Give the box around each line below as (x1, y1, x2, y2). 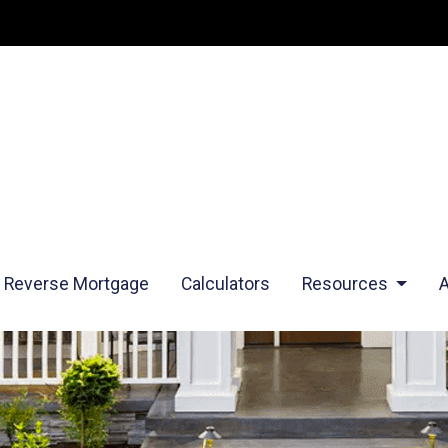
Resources (302, 274, 392, 295)
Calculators (181, 274, 270, 295)
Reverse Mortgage (4, 274, 149, 295)
